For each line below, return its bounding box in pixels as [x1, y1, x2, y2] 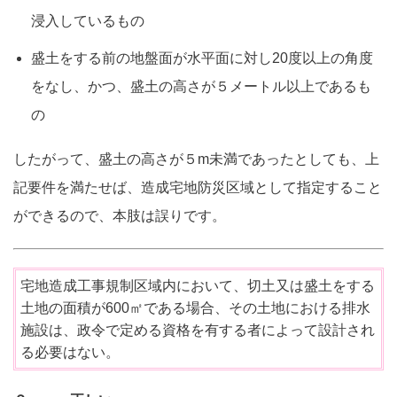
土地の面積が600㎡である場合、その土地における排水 [20, 300, 370, 316]
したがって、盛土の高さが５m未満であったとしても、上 [13, 152, 379, 167]
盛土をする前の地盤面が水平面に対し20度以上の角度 [31, 51, 373, 66]
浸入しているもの [31, 13, 144, 29]
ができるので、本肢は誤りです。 [13, 208, 226, 224]
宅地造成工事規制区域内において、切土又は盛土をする [20, 278, 375, 294]
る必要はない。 [20, 345, 120, 361]
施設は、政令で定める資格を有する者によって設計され [20, 323, 375, 339]
